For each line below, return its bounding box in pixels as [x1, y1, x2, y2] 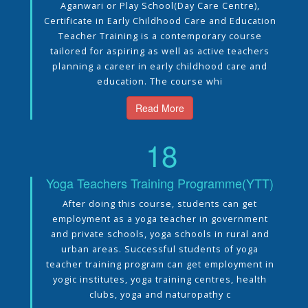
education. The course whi [97, 75, 223, 87]
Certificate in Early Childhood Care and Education [43, 14, 276, 27]
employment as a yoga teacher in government [52, 212, 268, 225]
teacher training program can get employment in [45, 258, 274, 270]
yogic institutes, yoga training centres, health [53, 273, 267, 285]
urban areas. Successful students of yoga [61, 243, 258, 255]
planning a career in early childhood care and [52, 60, 267, 72]
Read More [135, 100, 184, 115]
